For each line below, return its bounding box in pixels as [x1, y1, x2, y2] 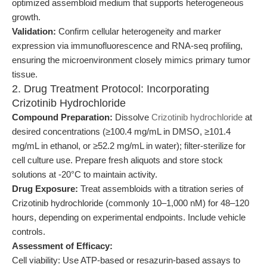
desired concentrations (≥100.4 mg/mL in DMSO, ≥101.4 [12, 126, 231, 136]
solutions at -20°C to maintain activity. [12, 169, 157, 179]
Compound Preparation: [12, 112, 113, 122]
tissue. [12, 69, 38, 79]
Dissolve [113, 112, 151, 122]
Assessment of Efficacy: [12, 241, 113, 251]
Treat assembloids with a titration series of [78, 184, 243, 194]
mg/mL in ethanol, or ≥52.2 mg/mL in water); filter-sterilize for [12, 141, 246, 151]
